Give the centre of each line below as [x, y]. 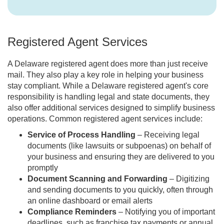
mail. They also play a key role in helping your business [105, 75]
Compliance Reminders [72, 212]
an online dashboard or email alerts [90, 201]
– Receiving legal [167, 135]
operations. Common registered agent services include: [105, 119]
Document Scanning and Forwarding [97, 179]
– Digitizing [188, 179]
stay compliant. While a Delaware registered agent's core [108, 86]
